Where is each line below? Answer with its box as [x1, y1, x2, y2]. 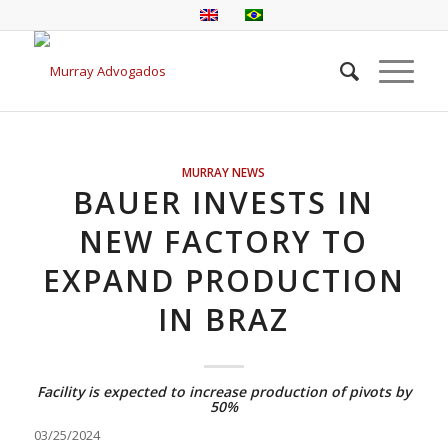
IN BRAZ [158, 299, 290, 340]
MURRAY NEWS [182, 164, 266, 180]
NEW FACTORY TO [79, 221, 369, 262]
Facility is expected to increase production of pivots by [36, 382, 411, 401]
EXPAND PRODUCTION [42, 260, 405, 301]
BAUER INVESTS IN [73, 182, 375, 223]
